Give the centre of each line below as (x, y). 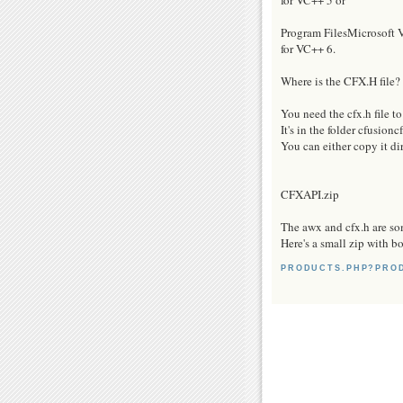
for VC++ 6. (308, 48)
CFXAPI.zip (310, 194)
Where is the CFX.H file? (340, 81)
